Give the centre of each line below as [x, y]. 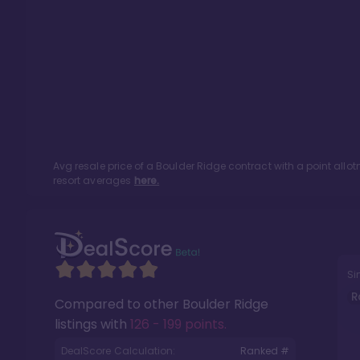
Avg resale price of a [105, 166]
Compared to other [119, 304]
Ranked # [264, 351]
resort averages [92, 180]
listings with [92, 324]
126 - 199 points [177, 324]
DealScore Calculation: [119, 351]
